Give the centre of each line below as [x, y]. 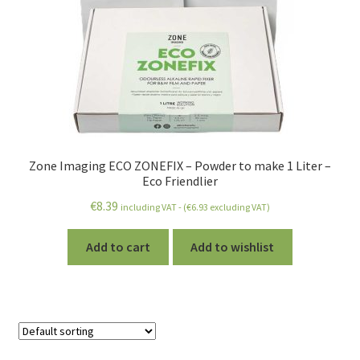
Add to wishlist [233, 246]
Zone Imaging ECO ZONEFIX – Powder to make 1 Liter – [180, 166]
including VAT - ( [153, 207]
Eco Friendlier [180, 181]
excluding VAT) [239, 207]
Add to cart [118, 246]
